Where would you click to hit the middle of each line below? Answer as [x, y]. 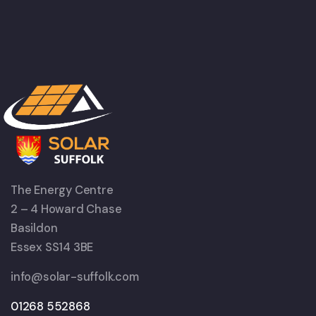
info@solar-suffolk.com [75, 277]
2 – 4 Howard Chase [66, 209]
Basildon [34, 229]
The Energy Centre [62, 190]
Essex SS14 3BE [52, 248]
